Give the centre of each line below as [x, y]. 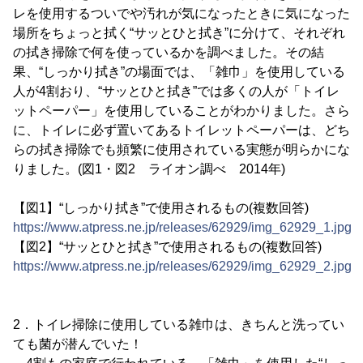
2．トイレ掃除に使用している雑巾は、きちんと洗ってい [179, 325]
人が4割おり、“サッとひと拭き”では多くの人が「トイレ [176, 91]
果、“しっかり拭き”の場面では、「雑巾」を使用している [179, 72]
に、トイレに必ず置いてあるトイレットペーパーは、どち [181, 130]
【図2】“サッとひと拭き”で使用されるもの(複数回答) [167, 247]
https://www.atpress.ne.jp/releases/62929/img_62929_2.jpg [182, 266]
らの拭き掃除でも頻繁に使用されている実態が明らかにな [181, 149]
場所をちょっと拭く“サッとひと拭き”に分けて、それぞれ [179, 33]
